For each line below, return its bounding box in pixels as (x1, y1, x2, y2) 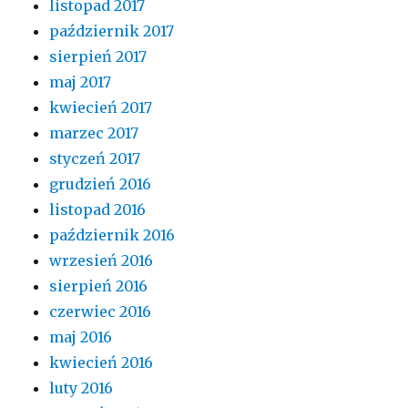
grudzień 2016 (49, 175, 152, 193)
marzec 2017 (49, 124, 139, 142)
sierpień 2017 (49, 47, 148, 66)
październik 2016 (49, 226, 176, 244)
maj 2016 (49, 328, 113, 346)
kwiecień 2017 (49, 98, 153, 117)
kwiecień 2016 (49, 353, 154, 372)
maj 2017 (49, 73, 112, 91)
